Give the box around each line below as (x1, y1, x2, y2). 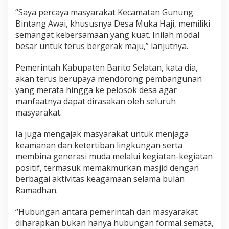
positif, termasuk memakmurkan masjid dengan (15, 162, 199, 174)
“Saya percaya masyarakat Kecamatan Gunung (15, 7, 193, 18)
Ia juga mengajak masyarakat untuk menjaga (15, 128, 189, 140)
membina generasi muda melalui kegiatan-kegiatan (15, 151, 213, 163)
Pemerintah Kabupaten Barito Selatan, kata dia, (15, 62, 198, 74)
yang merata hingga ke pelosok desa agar (15, 84, 177, 96)
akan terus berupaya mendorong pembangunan (15, 73, 202, 85)
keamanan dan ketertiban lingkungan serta (15, 140, 182, 151)
